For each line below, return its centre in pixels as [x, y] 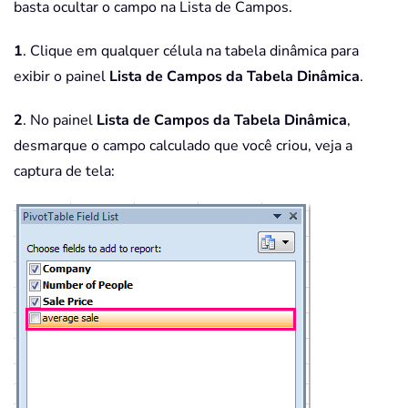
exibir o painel [61, 77]
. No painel [60, 121]
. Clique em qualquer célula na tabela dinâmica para [191, 51]
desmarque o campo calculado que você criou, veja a [183, 146]
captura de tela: [64, 172]
